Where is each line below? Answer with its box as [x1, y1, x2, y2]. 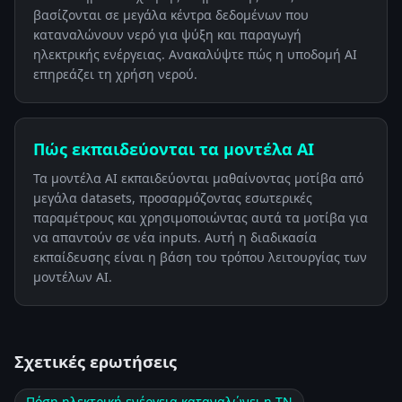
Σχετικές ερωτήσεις [14, 351, 177, 372]
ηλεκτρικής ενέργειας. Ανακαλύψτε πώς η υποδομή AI [33, 46, 357, 63]
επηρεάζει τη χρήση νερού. [33, 66, 197, 83]
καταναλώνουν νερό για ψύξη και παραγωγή [33, 26, 301, 43]
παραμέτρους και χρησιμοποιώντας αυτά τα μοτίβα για [33, 209, 368, 226]
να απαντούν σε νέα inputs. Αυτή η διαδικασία [33, 229, 317, 246]
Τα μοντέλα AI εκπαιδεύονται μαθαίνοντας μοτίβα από [33, 170, 363, 187]
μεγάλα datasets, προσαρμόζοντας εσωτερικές [33, 189, 312, 206]
